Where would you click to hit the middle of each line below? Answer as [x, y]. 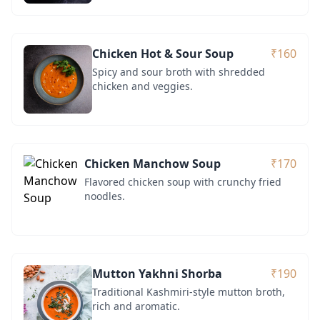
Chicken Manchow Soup [152, 163]
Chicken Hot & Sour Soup [163, 53]
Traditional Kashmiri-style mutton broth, [189, 291]
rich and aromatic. [136, 306]
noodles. [104, 196]
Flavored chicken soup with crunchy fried [182, 181]
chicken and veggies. [142, 86]
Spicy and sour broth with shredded [179, 71]
